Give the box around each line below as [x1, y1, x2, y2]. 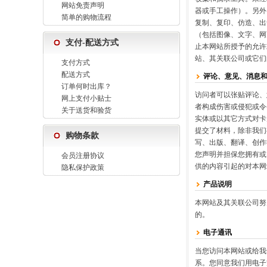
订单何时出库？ [61, 82, 111, 91]
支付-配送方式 [66, 38, 119, 47]
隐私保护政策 [61, 163, 104, 172]
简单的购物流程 [61, 13, 111, 21]
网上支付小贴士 [61, 94, 111, 103]
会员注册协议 [61, 151, 104, 160]
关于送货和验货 [61, 106, 111, 114]
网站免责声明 [61, 1, 104, 10]
